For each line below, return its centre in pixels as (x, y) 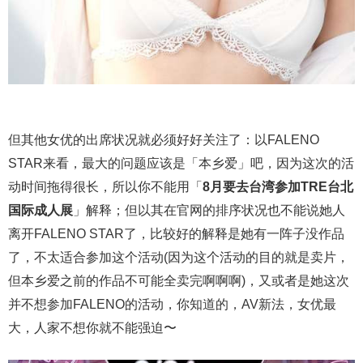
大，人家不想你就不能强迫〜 (92, 327)
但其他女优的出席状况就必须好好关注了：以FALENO (164, 139)
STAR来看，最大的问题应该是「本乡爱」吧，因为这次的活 (181, 163)
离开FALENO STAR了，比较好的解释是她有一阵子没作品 (176, 233)
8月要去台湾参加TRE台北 (278, 186)
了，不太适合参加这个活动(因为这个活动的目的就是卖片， (179, 257)
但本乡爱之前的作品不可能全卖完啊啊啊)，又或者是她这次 (179, 280)
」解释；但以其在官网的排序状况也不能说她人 (209, 210)
